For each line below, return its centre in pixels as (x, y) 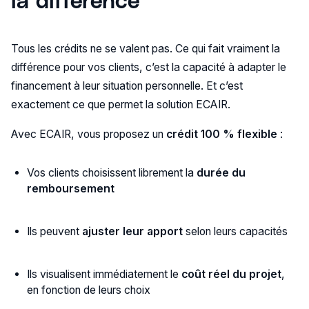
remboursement (71, 189)
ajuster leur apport (133, 232)
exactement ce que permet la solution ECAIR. (120, 105)
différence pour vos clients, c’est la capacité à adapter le (148, 68)
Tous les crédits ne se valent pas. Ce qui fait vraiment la (145, 49)
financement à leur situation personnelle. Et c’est (127, 86)
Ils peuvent (55, 232)
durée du (221, 173)
